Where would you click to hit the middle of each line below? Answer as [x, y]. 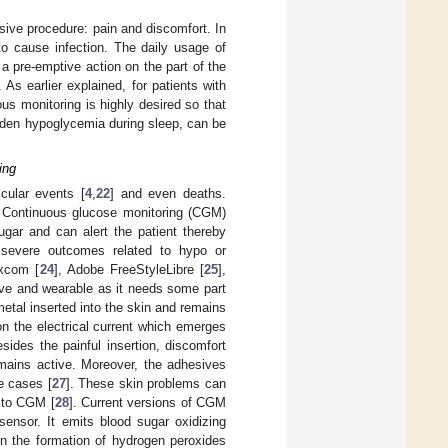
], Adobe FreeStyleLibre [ [128, 270]
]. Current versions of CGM [147, 403]
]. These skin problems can [146, 384]
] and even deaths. [168, 194]
